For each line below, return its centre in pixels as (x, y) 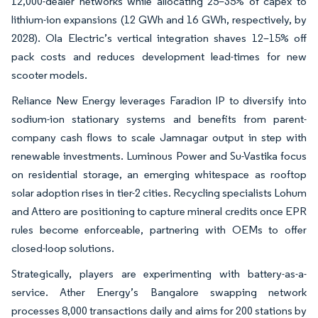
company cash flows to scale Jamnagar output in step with (159, 137)
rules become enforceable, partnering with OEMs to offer (159, 229)
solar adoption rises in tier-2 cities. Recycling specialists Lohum (159, 192)
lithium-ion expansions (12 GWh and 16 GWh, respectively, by (159, 19)
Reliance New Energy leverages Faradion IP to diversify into (159, 100)
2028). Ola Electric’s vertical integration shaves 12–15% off (159, 38)
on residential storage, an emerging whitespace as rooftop (159, 174)
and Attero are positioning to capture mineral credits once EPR (159, 211)
